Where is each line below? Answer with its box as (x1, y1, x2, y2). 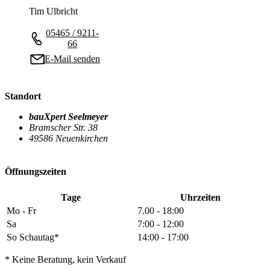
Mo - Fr (7, 205, 36, 216)
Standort (5, 91, 41, 102)
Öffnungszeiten (5, 166, 66, 177)
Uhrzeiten (180, 192, 221, 202)
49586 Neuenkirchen (29, 133, 108, 144)
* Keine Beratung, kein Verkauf (5, 254, 126, 265)
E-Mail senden (45, 53, 100, 64)
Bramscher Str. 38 (29, 122, 98, 133)
